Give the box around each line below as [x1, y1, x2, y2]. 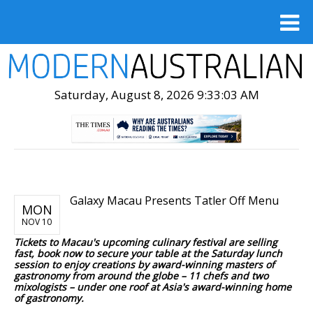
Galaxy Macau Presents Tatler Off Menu [70, 192, 279, 208]
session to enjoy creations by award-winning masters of [14, 257, 275, 271]
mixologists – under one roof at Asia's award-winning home [14, 279, 291, 293]
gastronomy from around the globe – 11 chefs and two [14, 268, 268, 282]
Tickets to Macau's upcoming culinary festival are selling [14, 235, 277, 249]
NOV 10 [22, 215, 52, 228]
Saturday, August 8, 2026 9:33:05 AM [54, 86, 259, 103]
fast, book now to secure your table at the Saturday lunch [14, 246, 282, 260]
